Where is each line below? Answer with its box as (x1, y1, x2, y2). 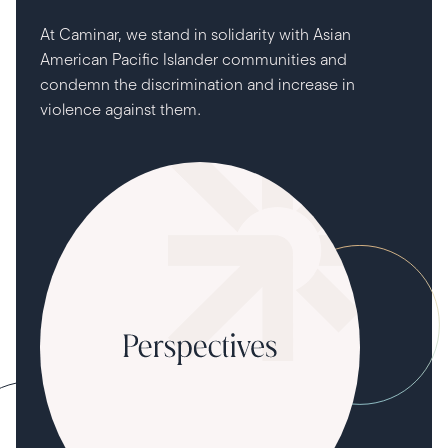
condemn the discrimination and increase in (40, 75, 355, 94)
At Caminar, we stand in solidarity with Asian (40, 25, 351, 44)
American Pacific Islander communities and (40, 50, 347, 69)
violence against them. (40, 100, 201, 119)
